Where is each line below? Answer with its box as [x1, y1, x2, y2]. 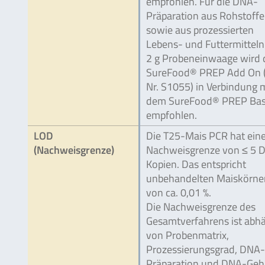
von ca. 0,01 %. [146, 185, 211, 201]
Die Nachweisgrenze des [146, 199, 256, 215]
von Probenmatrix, [146, 227, 229, 243]
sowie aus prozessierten [146, 22, 254, 38]
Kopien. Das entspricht [146, 156, 246, 172]
